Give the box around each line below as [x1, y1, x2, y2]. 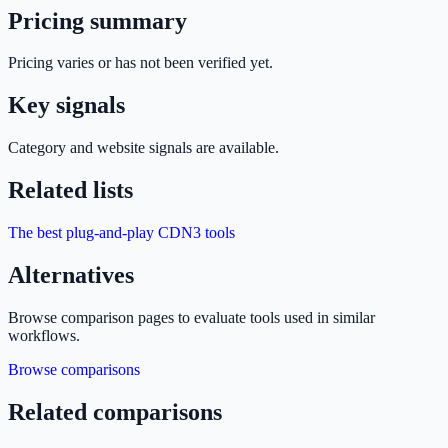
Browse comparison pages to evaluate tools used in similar [8, 308, 375, 326]
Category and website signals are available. [8, 139, 279, 157]
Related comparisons [8, 398, 222, 425]
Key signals [8, 92, 125, 119]
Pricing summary [8, 7, 187, 34]
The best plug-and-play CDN [8, 224, 193, 242]
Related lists [8, 177, 133, 204]
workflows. [8, 326, 80, 344]
